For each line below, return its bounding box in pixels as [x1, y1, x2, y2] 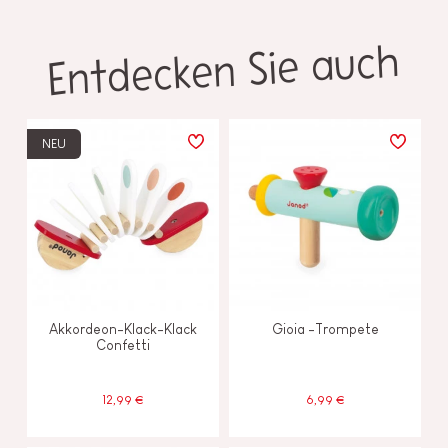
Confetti [96, 336, 150, 353]
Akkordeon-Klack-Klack [49, 320, 197, 337]
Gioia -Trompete [271, 320, 379, 337]
